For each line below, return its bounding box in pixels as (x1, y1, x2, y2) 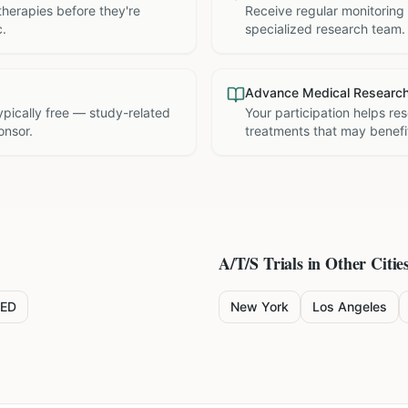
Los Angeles (312, 299, 387, 314)
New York (230, 299, 289, 314)
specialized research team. (245, 21, 405, 36)
